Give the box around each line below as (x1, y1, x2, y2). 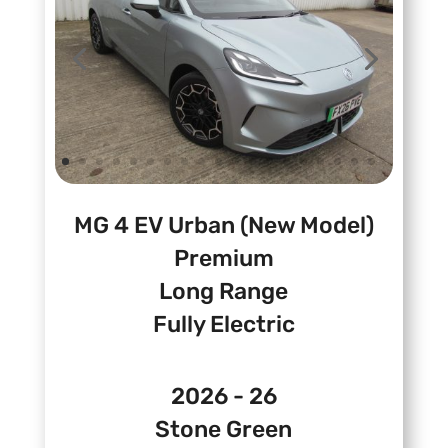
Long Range (159, 277, 289, 306)
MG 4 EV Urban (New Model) (73, 211, 374, 240)
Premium (173, 244, 274, 273)
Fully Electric (152, 310, 295, 339)
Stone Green (155, 415, 293, 444)
